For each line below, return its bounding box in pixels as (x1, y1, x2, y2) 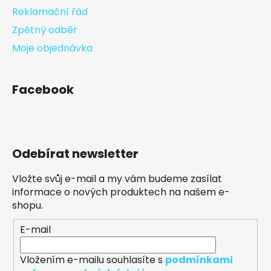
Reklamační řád (12, 5, 88, 19)
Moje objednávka (12, 41, 93, 56)
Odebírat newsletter (12, 145, 139, 163)
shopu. (12, 198, 43, 213)
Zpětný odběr (12, 23, 77, 38)
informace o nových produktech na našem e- (12, 185, 230, 200)
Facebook (12, 81, 74, 99)
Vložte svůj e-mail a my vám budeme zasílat (12, 172, 222, 186)
